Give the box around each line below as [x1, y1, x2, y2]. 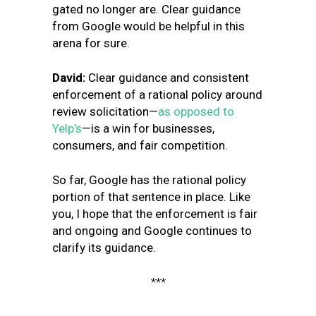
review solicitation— [52, 104, 158, 119]
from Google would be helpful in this [52, 19, 245, 33]
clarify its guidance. [52, 241, 156, 255]
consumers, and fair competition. [52, 138, 228, 152]
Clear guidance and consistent [88, 71, 249, 85]
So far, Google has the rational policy [52, 173, 246, 187]
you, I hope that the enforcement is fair [52, 207, 257, 221]
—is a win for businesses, [82, 121, 214, 135]
